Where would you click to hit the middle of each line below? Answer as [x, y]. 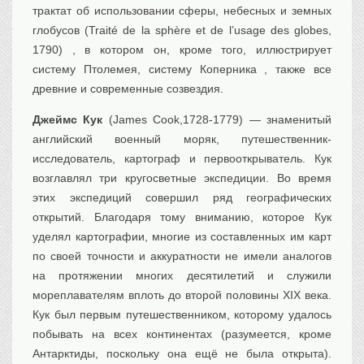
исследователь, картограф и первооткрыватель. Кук [182, 159]
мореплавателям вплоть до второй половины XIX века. [182, 295]
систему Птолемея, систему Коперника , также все [182, 69]
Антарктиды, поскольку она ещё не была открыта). [182, 354]
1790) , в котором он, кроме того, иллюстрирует [182, 50]
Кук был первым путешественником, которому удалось [182, 315]
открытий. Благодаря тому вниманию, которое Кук [182, 217]
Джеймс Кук [68, 120]
